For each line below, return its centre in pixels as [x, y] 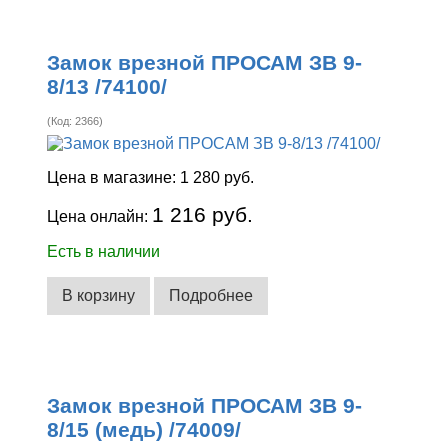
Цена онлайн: [100, 217]
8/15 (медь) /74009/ [144, 429]
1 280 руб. [217, 178]
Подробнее [211, 295]
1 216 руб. [203, 215]
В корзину [99, 295]
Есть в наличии [104, 252]
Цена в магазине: [114, 178]
